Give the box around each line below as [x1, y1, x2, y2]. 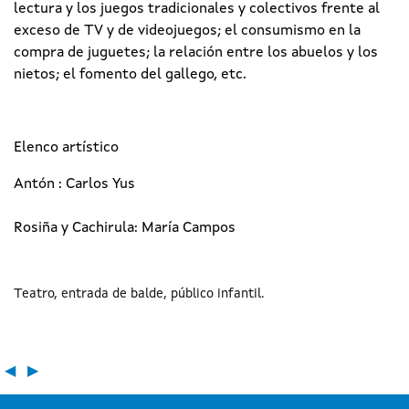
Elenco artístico [14, 140, 122, 155]
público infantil [171, 287, 261, 300]
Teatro [14, 287, 54, 300]
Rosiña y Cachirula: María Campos [14, 220, 236, 236]
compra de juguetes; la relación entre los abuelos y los [14, 45, 378, 60]
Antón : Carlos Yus [14, 176, 135, 192]
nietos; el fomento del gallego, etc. [14, 67, 250, 82]
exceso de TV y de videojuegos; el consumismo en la [14, 23, 361, 38]
